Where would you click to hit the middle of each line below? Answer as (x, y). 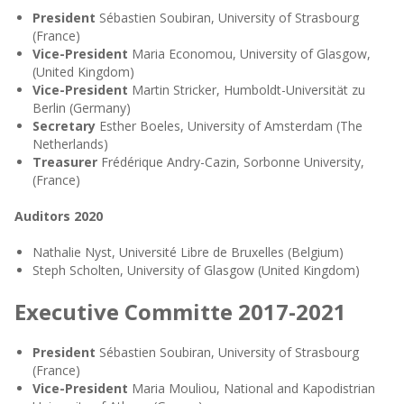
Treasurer (66, 162)
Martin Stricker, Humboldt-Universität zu (248, 90)
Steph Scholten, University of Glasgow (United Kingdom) (196, 270)
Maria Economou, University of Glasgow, (251, 54)
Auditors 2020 (58, 216)
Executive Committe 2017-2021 (180, 312)
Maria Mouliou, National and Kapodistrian (253, 388)
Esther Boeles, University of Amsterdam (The (230, 126)
